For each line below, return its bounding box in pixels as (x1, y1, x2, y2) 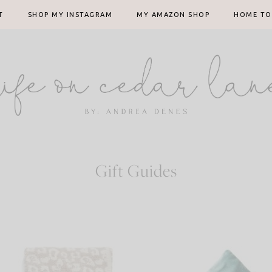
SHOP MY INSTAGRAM (27, 11, 112, 18)
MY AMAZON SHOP (137, 11, 209, 18)
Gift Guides (95, 159, 177, 182)
